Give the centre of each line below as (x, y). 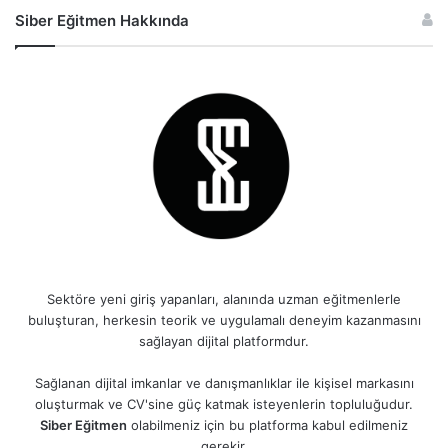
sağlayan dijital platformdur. (224, 340)
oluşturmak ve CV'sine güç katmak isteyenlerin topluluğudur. (224, 403)
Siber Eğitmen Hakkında (102, 20)
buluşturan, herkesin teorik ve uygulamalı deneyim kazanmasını (224, 319)
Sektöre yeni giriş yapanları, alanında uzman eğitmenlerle (224, 298)
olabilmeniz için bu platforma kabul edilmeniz (267, 424)
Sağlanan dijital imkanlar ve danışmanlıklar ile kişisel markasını (224, 382)
